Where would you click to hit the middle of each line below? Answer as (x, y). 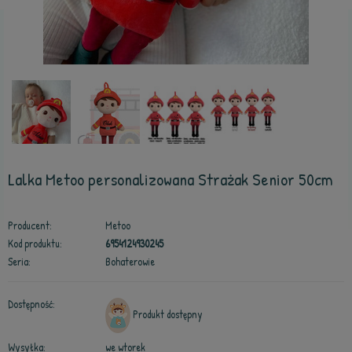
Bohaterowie (130, 262)
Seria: (19, 262)
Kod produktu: (35, 244)
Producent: (30, 225)
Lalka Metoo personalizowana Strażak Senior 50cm (170, 179)
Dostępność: (31, 304)
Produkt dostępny (168, 314)
